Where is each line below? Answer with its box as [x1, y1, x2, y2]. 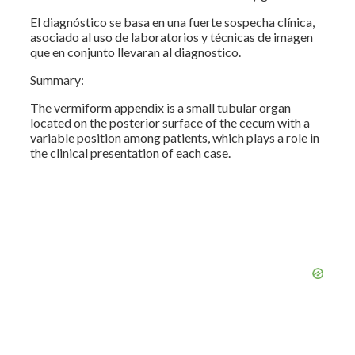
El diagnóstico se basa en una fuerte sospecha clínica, [30, 13, 315, 29]
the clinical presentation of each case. [30, 144, 231, 160]
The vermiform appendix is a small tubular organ [30, 99, 291, 115]
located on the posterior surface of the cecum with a [30, 114, 310, 130]
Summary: [30, 71, 84, 87]
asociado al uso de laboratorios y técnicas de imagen [30, 29, 313, 44]
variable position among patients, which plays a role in [30, 129, 319, 145]
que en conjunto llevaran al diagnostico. [30, 44, 241, 59]
